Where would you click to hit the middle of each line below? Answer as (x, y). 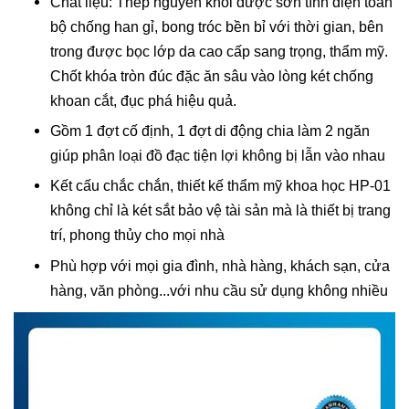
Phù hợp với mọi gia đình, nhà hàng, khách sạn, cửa (220, 266)
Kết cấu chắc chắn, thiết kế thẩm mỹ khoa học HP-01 (220, 186)
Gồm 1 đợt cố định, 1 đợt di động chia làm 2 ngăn (210, 131)
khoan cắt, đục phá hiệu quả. (143, 100)
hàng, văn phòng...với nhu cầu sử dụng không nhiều (219, 290)
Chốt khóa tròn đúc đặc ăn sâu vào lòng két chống (212, 76)
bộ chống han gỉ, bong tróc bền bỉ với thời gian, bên (217, 26)
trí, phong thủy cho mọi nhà (137, 236)
